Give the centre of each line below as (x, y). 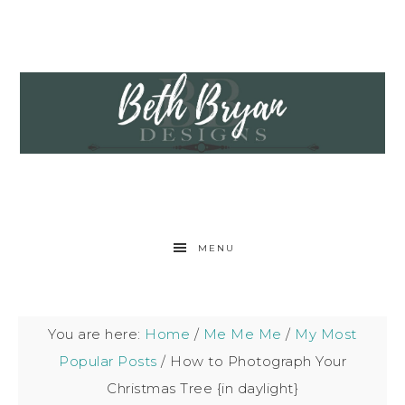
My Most (326, 334)
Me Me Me (242, 334)
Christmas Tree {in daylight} (202, 388)
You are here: (97, 334)
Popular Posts (108, 361)
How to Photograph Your (256, 361)
